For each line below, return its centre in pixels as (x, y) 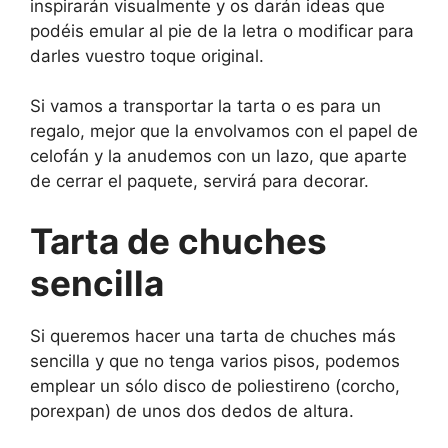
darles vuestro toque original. (147, 55)
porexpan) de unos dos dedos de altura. (192, 410)
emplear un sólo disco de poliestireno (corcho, (215, 385)
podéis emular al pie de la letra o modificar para (222, 30)
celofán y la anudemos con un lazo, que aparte (218, 156)
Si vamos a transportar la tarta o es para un (205, 106)
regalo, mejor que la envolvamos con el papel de (224, 131)
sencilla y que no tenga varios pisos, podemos (215, 360)
